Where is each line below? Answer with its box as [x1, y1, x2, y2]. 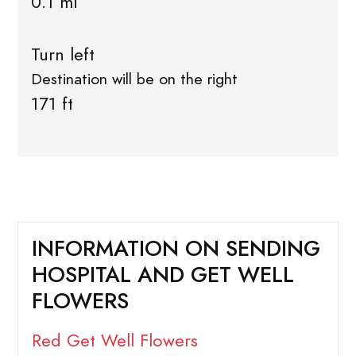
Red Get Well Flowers [31, 328, 198, 354]
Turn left [30, 42, 95, 68]
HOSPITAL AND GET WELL [31, 259, 294, 290]
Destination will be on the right [30, 68, 238, 91]
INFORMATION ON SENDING [31, 233, 320, 264]
